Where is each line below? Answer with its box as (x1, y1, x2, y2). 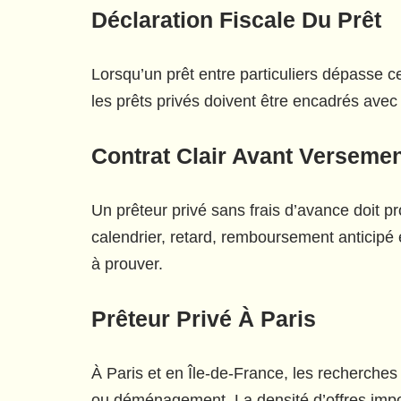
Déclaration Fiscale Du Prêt (91, 7, 381, 32)
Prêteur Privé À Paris (91, 306, 316, 331)
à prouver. (91, 255, 163, 273)
